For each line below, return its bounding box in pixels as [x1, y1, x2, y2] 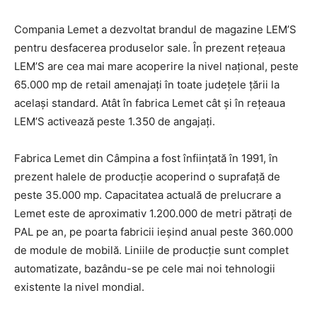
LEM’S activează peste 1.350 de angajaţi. [14, 115, 215, 128]
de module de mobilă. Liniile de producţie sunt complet [14, 243, 289, 257]
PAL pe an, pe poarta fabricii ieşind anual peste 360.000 [14, 225, 293, 238]
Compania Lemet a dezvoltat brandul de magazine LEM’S [14, 23, 296, 36]
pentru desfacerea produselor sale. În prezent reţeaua [14, 41, 285, 54]
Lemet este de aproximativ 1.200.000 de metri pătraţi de [14, 207, 292, 220]
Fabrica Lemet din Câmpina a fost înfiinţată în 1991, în [14, 151, 278, 165]
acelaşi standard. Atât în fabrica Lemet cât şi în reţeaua [14, 96, 285, 110]
